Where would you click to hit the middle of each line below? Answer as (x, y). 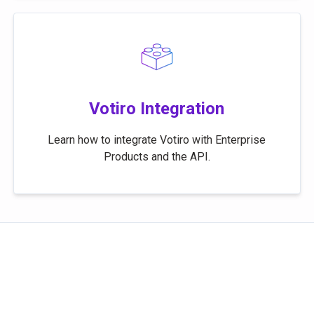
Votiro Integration (157, 109)
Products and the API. (157, 157)
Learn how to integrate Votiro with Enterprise (157, 140)
